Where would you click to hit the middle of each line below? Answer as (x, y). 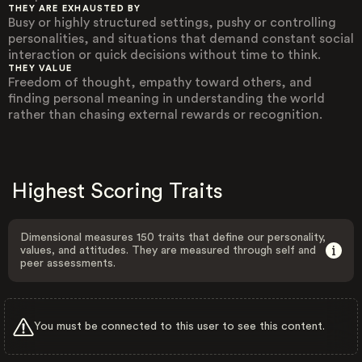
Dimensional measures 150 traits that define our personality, (173, 238)
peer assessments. (68, 263)
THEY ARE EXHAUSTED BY (75, 8)
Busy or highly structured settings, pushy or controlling (172, 23)
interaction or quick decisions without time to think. (164, 55)
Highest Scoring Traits (118, 192)
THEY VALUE (40, 68)
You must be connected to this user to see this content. (179, 326)
